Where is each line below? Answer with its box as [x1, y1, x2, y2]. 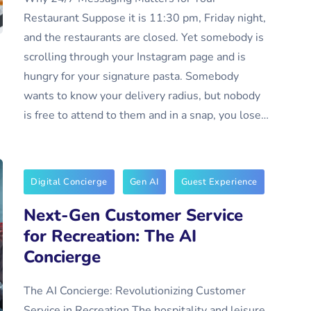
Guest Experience [180, 176, 258, 188]
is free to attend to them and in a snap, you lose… [24, 108, 269, 123]
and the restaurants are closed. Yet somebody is [24, 30, 264, 45]
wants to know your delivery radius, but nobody [24, 88, 260, 103]
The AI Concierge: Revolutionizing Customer [24, 283, 246, 299]
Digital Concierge [31, 176, 108, 188]
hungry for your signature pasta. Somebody [24, 69, 239, 84]
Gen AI [129, 176, 159, 188]
